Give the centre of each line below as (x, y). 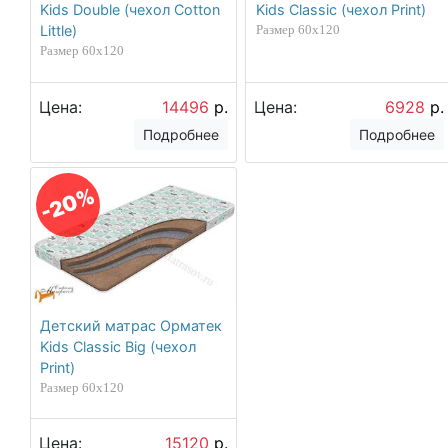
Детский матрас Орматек (131, 325)
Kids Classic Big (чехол (118, 346)
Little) (59, 31)
